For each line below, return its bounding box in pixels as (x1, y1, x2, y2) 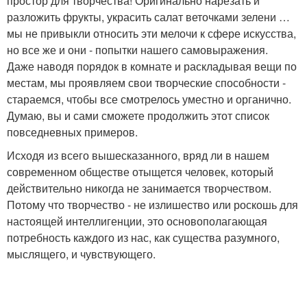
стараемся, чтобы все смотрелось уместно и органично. (7, 91, 291, 108)
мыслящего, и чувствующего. (7, 246, 156, 262)
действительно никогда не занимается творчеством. (7, 180, 271, 197)
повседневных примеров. (7, 124, 138, 140)
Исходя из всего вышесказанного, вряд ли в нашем (7, 147, 269, 164)
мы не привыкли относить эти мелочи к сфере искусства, (7, 25, 296, 42)
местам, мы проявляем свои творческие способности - (7, 75, 286, 91)
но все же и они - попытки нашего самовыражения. (7, 42, 268, 58)
